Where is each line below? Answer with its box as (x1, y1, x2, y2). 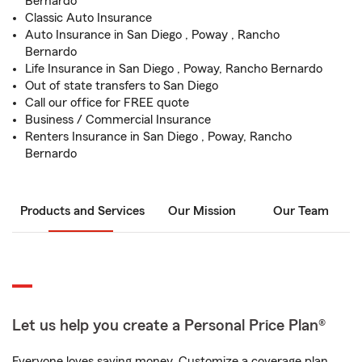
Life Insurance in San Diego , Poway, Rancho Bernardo (25, 62, 322, 75)
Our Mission (168, 204, 236, 217)
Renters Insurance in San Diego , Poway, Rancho (25, 130, 292, 143)
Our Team (272, 204, 329, 217)
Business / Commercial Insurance (25, 113, 211, 126)
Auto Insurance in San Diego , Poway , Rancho (25, 28, 280, 41)
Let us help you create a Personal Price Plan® (12, 318, 326, 334)
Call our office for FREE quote (25, 96, 189, 109)
